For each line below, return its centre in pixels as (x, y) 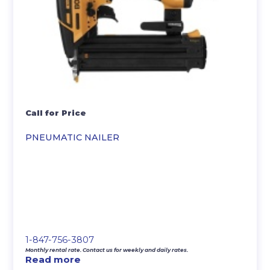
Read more (53, 259)
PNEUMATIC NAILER (73, 137)
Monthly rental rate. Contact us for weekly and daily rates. (107, 250)
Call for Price (56, 113)
